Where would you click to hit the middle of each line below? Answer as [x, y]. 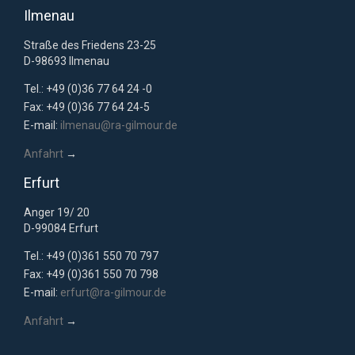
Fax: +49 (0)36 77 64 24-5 [87, 107]
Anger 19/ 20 [57, 212]
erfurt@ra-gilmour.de [113, 292]
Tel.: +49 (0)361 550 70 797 [91, 256]
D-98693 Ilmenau [67, 61]
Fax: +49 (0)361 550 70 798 [91, 274]
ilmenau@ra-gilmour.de [119, 125]
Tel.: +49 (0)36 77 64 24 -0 [88, 88]
